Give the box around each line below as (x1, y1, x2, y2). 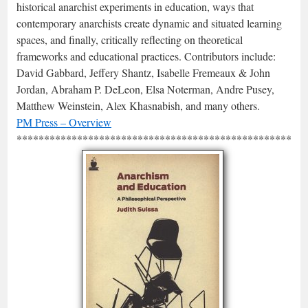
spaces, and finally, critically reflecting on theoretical (16, 32, 243, 47)
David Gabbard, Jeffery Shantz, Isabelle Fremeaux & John (16, 65, 270, 80)
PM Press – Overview (16, 115, 111, 129)
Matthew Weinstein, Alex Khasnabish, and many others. (16, 98, 260, 113)
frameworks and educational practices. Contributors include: (16, 49, 276, 63)
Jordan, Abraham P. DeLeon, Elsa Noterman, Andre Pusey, (16, 82, 274, 96)
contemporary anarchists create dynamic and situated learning (16, 16, 282, 30)
